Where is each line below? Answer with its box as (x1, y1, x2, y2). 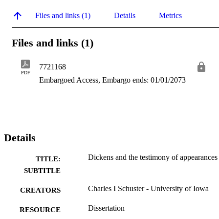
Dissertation (88, 204, 125, 213)
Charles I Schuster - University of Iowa (88, 184, 209, 193)
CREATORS (20, 186, 61, 195)
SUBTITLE (24, 167, 61, 175)
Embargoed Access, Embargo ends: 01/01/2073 (39, 76, 186, 85)
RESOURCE (20, 206, 61, 214)
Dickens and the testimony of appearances (88, 153, 218, 162)
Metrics (159, 11, 182, 20)
